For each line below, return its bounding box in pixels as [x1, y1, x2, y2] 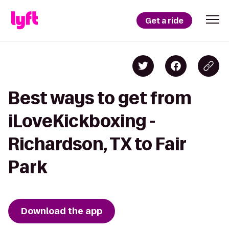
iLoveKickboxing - [8, 111, 155, 130]
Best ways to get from [8, 88, 192, 107]
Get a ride [145, 15, 184, 26]
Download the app [21, 205, 102, 217]
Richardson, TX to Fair [8, 134, 186, 153]
